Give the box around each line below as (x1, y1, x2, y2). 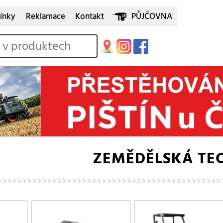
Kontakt (75, 9, 105, 23)
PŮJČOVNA (131, 9, 172, 23)
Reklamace (25, 9, 65, 23)
